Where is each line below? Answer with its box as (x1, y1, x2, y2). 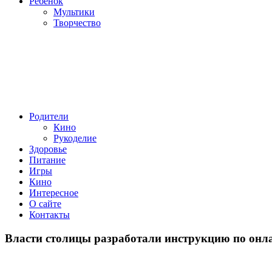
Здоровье (29, 144, 67, 154)
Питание (29, 155, 66, 165)
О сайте (29, 199, 61, 209)
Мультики (53, 7, 95, 17)
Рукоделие (53, 133, 97, 143)
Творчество (53, 18, 101, 28)
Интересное (29, 188, 78, 198)
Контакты (29, 209, 70, 220)
